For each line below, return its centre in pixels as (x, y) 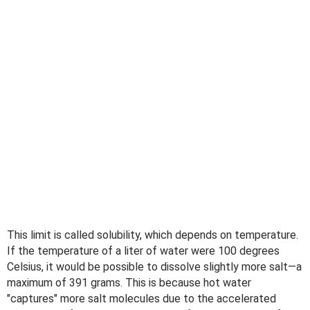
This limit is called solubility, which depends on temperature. (153, 235)
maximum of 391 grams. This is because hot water (129, 282)
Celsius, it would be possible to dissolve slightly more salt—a (154, 266)
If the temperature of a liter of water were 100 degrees (143, 250)
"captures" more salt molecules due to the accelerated (142, 298)
